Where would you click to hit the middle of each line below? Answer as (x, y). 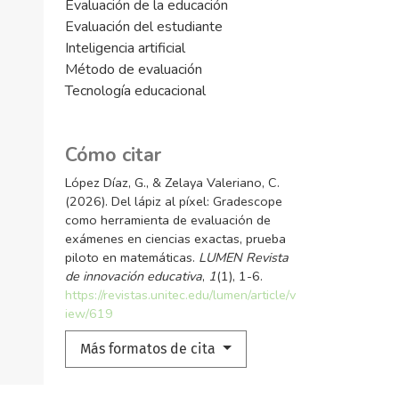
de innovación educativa (134, 277)
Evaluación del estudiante (144, 27)
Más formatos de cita (150, 349)
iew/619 (89, 314)
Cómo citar (113, 155)
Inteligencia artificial (125, 49)
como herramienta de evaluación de (168, 220)
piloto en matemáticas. (132, 258)
